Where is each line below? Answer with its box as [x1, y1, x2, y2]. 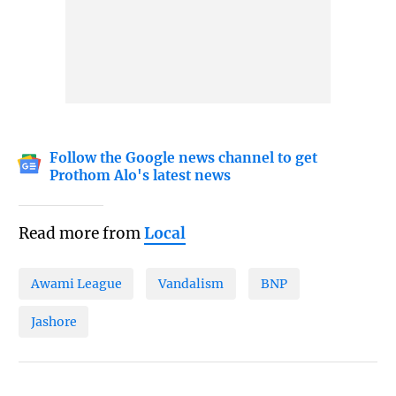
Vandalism [158, 276, 225, 292]
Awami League [30, 276, 122, 292]
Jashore [30, 313, 77, 330]
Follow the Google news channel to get [49, 149, 318, 167]
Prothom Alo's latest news [49, 167, 232, 185]
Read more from [18, 224, 144, 244]
